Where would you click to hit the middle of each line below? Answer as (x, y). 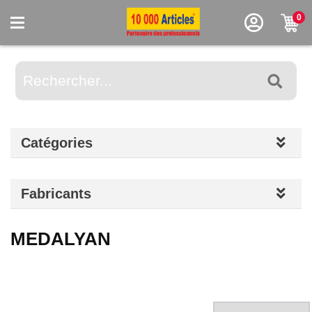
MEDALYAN (61, 239)
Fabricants (56, 193)
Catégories (57, 142)
